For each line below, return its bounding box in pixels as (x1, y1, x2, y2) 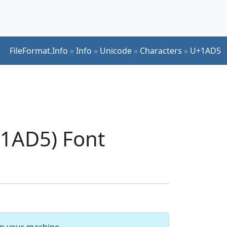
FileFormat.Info (10, 45, 68, 56)
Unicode (100, 45, 132, 56)
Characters (140, 45, 182, 56)
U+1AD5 (190, 45, 221, 56)
